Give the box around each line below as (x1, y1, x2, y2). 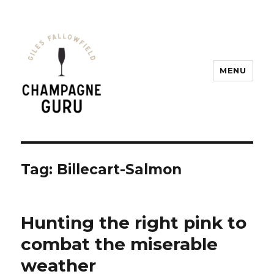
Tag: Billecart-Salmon (21, 161, 182, 178)
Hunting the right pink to (21, 212, 247, 233)
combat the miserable (21, 234, 218, 254)
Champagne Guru (21, 124, 154, 141)
